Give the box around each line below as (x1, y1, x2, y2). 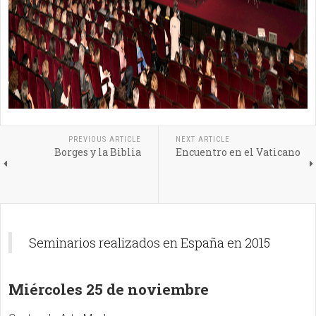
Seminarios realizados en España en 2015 (29, 234, 270, 251)
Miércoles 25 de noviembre (8, 279, 209, 299)
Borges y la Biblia (54, 145, 141, 159)
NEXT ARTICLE (175, 135, 230, 144)
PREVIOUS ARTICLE (68, 135, 141, 144)
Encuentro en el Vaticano (175, 145, 300, 159)
